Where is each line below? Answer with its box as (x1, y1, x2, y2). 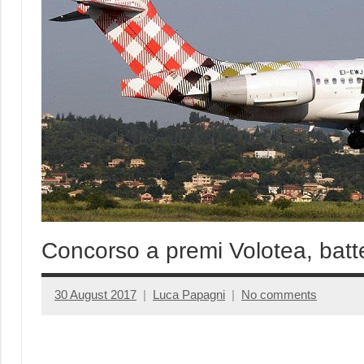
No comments (241, 288, 317, 302)
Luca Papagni (153, 288, 225, 302)
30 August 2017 (54, 288, 136, 302)
